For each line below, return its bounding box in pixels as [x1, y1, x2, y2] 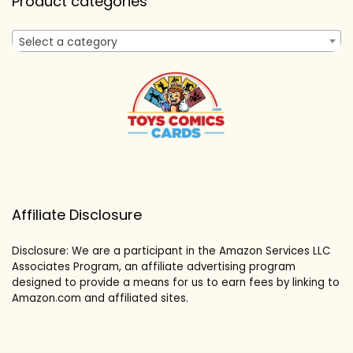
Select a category [19, 34, 117, 50]
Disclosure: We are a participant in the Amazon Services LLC [12, 243, 330, 259]
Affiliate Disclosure [12, 205, 142, 225]
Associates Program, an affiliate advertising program [12, 259, 295, 275]
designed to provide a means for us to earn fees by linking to [12, 275, 340, 291]
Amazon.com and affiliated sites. [12, 291, 188, 307]
